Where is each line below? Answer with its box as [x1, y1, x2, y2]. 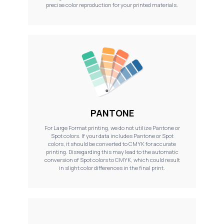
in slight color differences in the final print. [59, 164, 165, 172]
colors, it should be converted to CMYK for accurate [48, 140, 176, 148]
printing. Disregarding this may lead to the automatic [45, 148, 178, 156]
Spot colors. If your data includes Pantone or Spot [50, 132, 173, 140]
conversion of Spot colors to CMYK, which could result [44, 156, 180, 164]
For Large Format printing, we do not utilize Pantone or [44, 124, 180, 132]
